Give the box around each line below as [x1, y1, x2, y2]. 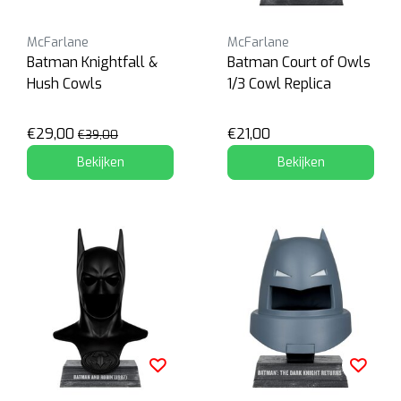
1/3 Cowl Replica [227, 73, 331, 93]
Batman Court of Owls [227, 52, 371, 72]
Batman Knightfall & [27, 52, 158, 72]
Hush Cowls [27, 73, 102, 93]
